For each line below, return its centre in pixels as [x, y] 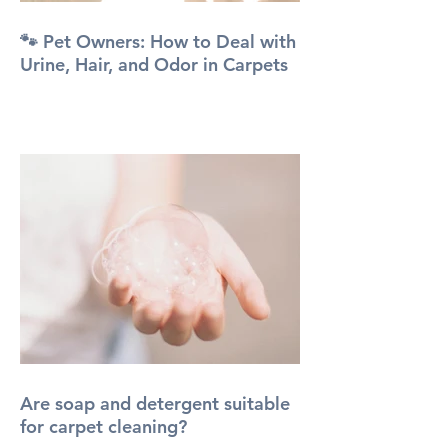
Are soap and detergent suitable [155, 403]
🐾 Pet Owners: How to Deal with [158, 41]
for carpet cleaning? [103, 426]
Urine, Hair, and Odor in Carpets [154, 64]
